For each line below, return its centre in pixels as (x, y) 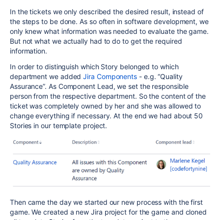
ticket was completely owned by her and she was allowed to (106, 106)
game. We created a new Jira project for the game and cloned (109, 212)
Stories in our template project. (59, 126)
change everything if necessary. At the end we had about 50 (107, 116)
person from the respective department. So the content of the (108, 96)
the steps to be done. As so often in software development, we (109, 22)
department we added (47, 77)
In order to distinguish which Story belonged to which (94, 67)
